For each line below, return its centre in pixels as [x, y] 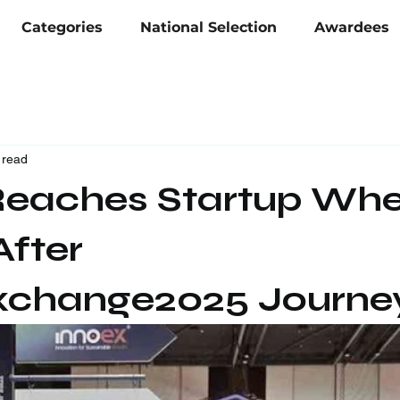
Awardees [352, 28]
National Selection [208, 28]
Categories [62, 28]
